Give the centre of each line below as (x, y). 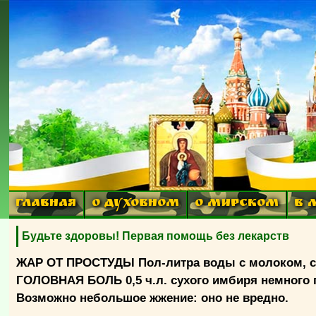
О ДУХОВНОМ (136, 204)
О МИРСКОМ (237, 204)
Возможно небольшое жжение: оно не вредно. (153, 298)
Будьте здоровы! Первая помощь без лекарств (156, 236)
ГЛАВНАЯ (46, 204)
